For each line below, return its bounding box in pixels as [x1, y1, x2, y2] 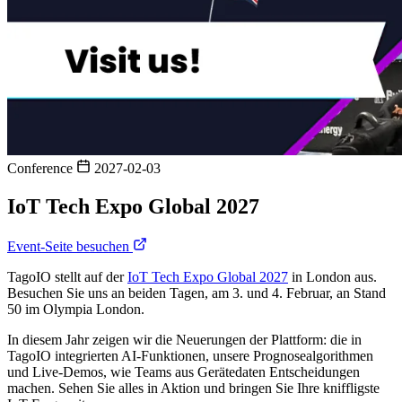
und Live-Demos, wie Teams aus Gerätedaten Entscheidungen [7, 363, 360, 380]
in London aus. [288, 268, 377, 284]
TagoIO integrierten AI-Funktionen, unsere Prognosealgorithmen [7, 347, 373, 363]
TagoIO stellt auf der [7, 268, 127, 284]
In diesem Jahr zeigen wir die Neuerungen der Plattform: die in [7, 331, 362, 347]
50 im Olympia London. [7, 301, 144, 317]
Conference [7, 161, 76, 176]
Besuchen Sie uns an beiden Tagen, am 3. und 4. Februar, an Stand [7, 284, 386, 301]
